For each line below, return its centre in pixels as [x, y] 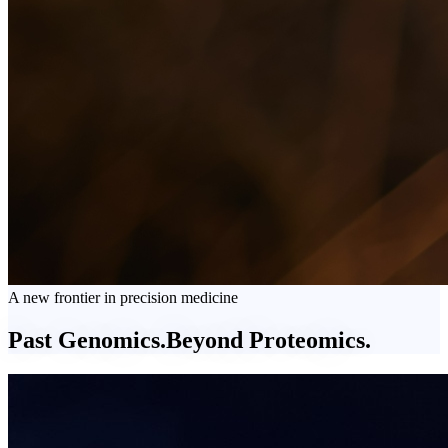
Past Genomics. [87, 339]
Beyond [207, 339]
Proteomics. [310, 339]
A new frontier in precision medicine [123, 297]
